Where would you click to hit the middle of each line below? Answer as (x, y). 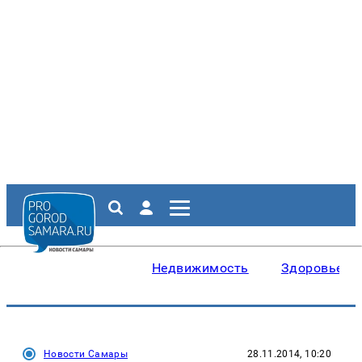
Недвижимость (200, 268)
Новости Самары (86, 354)
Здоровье (312, 268)
